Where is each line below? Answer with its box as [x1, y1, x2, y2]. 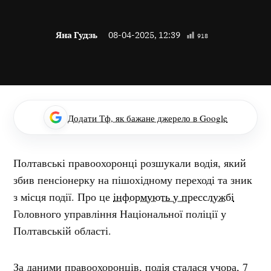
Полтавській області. [13, 223, 112, 238]
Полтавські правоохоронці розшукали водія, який [13, 155, 247, 171]
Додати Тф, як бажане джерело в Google [68, 112, 227, 125]
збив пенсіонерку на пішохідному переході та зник [13, 172, 253, 188]
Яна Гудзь [56, 29, 97, 41]
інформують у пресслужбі [113, 189, 235, 204]
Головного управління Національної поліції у [13, 206, 227, 221]
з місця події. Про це [13, 189, 114, 204]
